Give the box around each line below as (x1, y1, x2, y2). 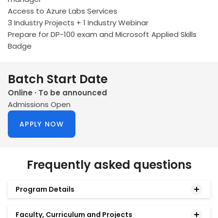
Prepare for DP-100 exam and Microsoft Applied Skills (8, 29, 197, 40)
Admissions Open (8, 99, 71, 110)
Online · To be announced (8, 88, 107, 98)
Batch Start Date (8, 71, 108, 88)
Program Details (16, 184, 74, 195)
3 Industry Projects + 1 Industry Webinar (8, 18, 148, 28)
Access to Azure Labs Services (8, 6, 117, 17)
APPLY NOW (19, 119, 64, 129)
